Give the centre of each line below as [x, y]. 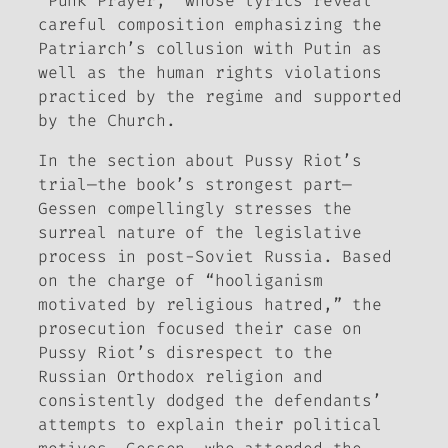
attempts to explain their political [210, 425]
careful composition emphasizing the [210, 25]
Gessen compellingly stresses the [195, 209]
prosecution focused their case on [200, 329]
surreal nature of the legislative [200, 233]
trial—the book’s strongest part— [195, 185]
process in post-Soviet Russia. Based [215, 257]
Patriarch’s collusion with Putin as [210, 49]
